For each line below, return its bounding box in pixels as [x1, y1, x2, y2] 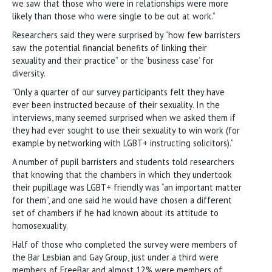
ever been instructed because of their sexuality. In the [12, 98, 220, 110]
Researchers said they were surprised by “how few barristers [12, 29, 240, 41]
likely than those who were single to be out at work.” [12, 10, 216, 22]
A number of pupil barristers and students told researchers [12, 155, 234, 168]
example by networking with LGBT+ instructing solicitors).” [12, 137, 234, 149]
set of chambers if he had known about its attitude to [12, 206, 219, 219]
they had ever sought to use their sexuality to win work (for [12, 124, 240, 136]
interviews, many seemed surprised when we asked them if [12, 111, 236, 123]
